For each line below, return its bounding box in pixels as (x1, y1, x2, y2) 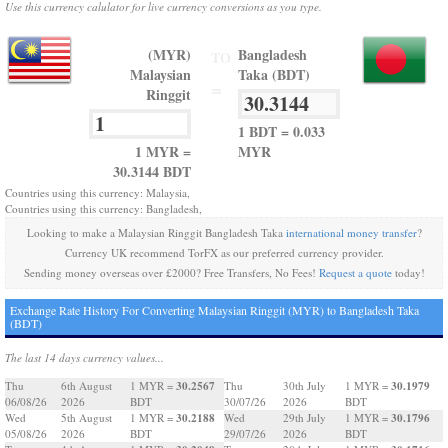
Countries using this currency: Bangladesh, (5, 201, 202, 216)
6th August (61, 378, 112, 393)
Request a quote (318, 265, 392, 280)
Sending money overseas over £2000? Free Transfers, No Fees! (23, 265, 319, 280)
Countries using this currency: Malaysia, (5, 185, 190, 200)
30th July (283, 378, 326, 393)
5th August (61, 410, 112, 425)
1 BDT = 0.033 (237, 121, 325, 142)
